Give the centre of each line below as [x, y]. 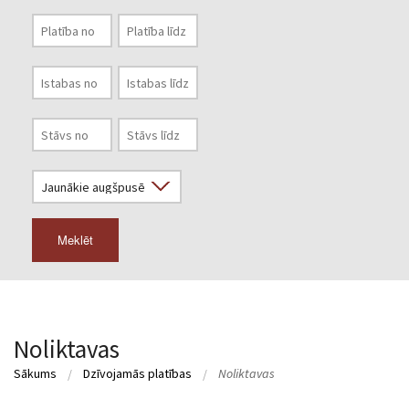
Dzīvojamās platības [137, 374]
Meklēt [75, 240]
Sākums [35, 374]
